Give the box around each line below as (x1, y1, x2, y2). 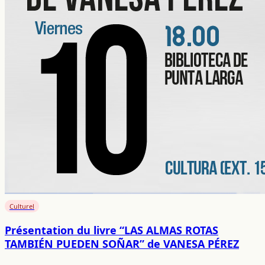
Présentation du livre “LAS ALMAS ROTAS (5, 222, 218, 237)
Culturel (9, 201, 34, 211)
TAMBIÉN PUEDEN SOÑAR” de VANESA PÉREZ (5, 236, 239, 251)
